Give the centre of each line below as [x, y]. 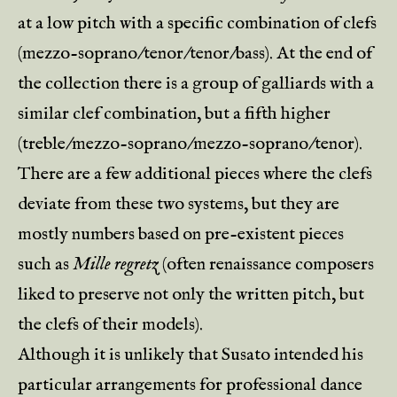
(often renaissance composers [266, 265]
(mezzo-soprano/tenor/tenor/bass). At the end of [195, 54]
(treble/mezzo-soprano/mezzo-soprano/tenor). [190, 144]
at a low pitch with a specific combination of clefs [197, 23]
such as [45, 265]
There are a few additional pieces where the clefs [195, 174]
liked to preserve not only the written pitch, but [191, 295]
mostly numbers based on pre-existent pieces [181, 234]
